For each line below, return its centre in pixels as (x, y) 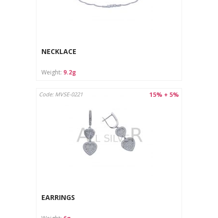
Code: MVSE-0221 (61, 94)
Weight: (52, 72)
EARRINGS (58, 198)
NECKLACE (59, 52)
